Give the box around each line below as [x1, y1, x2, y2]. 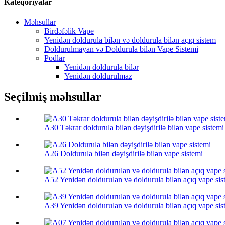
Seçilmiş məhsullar [4, 90, 101, 104]
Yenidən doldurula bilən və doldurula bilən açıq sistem [44, 35, 216, 44]
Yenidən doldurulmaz [64, 71, 132, 80]
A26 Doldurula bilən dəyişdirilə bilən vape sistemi [44, 149, 203, 158]
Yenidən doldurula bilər [64, 62, 139, 71]
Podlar [44, 53, 65, 62]
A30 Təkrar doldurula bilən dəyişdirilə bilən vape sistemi [44, 123, 224, 132]
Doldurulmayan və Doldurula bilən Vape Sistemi [44, 44, 198, 53]
